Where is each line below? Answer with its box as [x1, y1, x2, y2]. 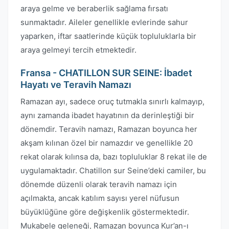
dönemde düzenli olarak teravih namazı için [20, 179, 177, 189]
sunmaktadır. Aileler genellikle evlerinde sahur [20, 17, 188, 27]
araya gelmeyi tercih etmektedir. [20, 45, 136, 55]
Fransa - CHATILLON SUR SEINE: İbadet [20, 67, 192, 78]
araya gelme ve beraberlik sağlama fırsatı [20, 4, 168, 13]
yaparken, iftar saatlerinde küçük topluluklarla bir [20, 31, 196, 41]
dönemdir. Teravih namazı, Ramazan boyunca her [20, 124, 197, 134]
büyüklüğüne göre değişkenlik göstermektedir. [20, 207, 189, 217]
